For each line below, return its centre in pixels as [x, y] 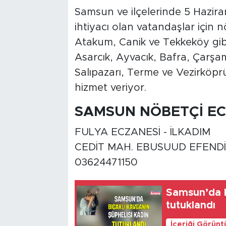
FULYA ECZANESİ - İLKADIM [142, 132]
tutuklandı [191, 205]
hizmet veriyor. [110, 88]
